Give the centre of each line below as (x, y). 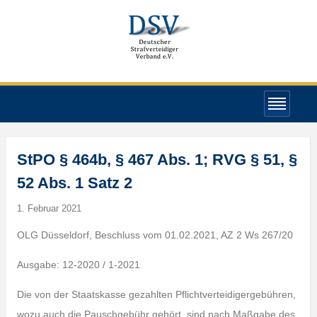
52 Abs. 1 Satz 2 (74, 183)
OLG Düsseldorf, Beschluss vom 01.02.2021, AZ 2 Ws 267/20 (155, 235)
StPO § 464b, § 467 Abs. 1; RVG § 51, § (157, 160)
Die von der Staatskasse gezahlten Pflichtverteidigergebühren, (156, 294)
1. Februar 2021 (49, 208)
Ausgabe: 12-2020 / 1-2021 (78, 265)
